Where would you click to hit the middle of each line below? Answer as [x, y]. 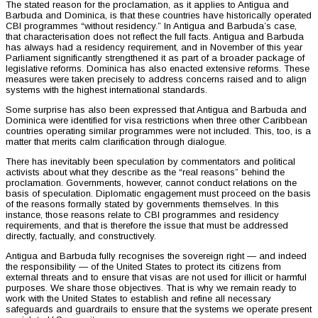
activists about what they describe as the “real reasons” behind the [145, 172]
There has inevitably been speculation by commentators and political [150, 161]
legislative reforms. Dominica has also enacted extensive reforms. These [158, 68]
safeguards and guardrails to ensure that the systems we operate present [159, 309]
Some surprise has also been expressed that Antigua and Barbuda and [156, 109]
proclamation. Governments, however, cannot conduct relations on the [151, 182]
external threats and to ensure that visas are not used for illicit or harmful [156, 277]
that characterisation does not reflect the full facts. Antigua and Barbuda [155, 36]
